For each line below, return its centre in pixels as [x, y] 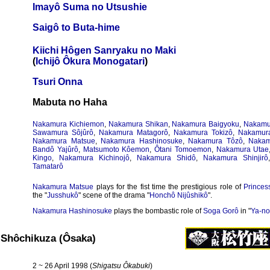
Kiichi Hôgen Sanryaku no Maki [104, 50]
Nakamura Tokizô [203, 133]
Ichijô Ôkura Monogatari [90, 61]
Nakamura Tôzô [215, 141]
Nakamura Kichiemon [68, 124]
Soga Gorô [221, 211]
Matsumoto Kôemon [116, 149]
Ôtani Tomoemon [183, 149]
